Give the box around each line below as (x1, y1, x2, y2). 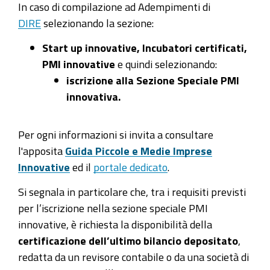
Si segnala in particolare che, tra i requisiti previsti (18, 186, 246, 197)
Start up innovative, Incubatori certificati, (42, 42, 247, 53)
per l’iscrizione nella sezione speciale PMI (18, 202, 208, 213)
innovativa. (66, 90, 121, 102)
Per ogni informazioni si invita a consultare (18, 129, 213, 140)
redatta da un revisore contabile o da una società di (18, 251, 249, 262)
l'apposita (18, 145, 65, 157)
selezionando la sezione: (41, 17, 154, 28)
